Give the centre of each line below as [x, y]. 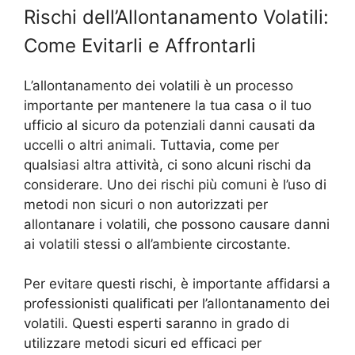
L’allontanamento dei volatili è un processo [158, 85]
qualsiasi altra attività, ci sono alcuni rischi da [168, 164]
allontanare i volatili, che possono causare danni [177, 224]
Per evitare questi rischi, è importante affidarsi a [177, 284]
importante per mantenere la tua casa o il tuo [168, 105]
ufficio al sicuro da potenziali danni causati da [170, 125]
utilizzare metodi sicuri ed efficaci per [143, 344]
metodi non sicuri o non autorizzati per [146, 204]
